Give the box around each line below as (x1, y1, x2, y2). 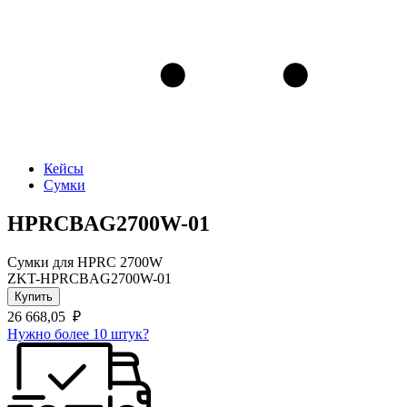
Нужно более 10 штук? (7, 325, 149, 342)
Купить (15, 289, 53, 303)
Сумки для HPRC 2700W (7, 253, 163, 270)
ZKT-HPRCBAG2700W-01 (7, 270, 172, 286)
